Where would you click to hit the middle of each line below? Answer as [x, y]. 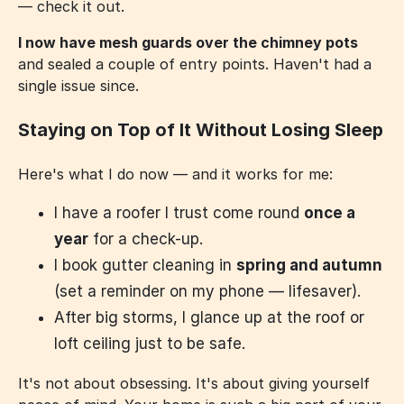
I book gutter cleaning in [145, 265]
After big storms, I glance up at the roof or [209, 317]
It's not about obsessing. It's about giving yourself [194, 383]
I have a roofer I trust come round [179, 212]
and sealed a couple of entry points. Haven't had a [195, 64]
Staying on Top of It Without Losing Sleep [201, 129]
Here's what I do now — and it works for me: [175, 174]
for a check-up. [146, 239]
